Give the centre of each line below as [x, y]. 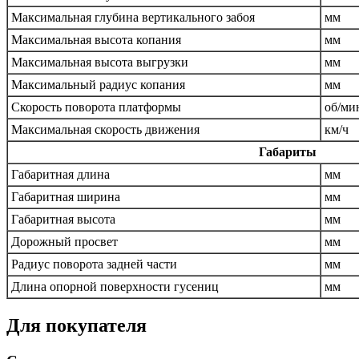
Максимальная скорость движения [105, 130]
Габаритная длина [61, 175]
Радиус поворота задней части [94, 264]
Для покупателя [77, 326]
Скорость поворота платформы [96, 107]
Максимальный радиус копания [98, 85]
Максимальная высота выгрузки [100, 63]
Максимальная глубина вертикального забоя [133, 18]
